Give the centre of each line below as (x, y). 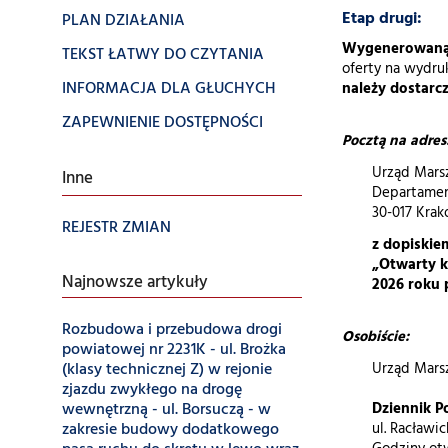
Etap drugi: (382, 19)
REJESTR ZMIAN (116, 228)
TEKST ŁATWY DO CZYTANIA (163, 55)
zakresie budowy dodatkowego (170, 430)
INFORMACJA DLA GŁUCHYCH (169, 89)
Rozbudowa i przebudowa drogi (172, 330)
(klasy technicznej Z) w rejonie (167, 370)
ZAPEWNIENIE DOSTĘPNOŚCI (162, 123)
